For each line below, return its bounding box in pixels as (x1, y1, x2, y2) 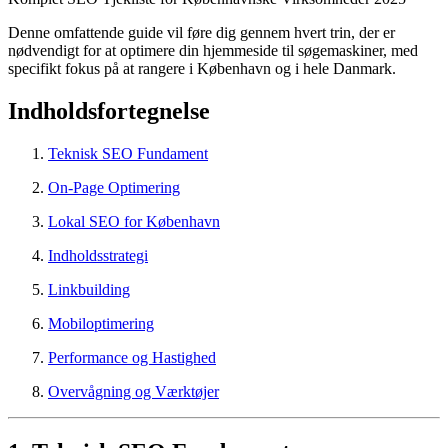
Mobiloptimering (48, 314, 154, 332)
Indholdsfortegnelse (8, 97, 210, 124)
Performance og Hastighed (48, 348, 216, 366)
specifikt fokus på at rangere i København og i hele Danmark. (8, 59, 396, 77)
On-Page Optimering (48, 178, 180, 196)
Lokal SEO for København (48, 212, 220, 230)
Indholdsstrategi (48, 246, 148, 264)
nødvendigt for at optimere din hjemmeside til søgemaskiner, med (8, 41, 418, 59)
